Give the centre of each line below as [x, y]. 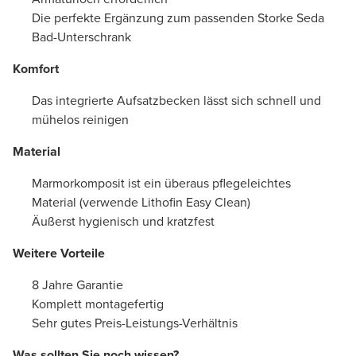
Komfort [36, 68]
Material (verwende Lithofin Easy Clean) [141, 202]
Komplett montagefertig [98, 304]
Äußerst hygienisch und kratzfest [123, 221]
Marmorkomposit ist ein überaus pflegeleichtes [161, 183]
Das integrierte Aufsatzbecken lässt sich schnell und [176, 100]
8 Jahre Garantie [77, 284]
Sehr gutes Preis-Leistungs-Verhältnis [135, 323]
